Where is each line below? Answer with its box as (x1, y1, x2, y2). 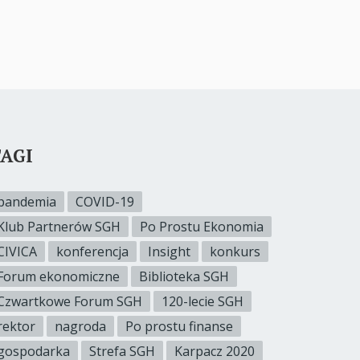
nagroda (55, 317, 106, 335)
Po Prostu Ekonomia (140, 217, 264, 235)
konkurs (210, 242, 260, 260)
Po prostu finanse (125, 317, 233, 335)
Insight (148, 242, 190, 260)
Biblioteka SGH (139, 267, 229, 285)
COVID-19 (76, 192, 134, 211)
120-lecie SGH (162, 292, 243, 310)
